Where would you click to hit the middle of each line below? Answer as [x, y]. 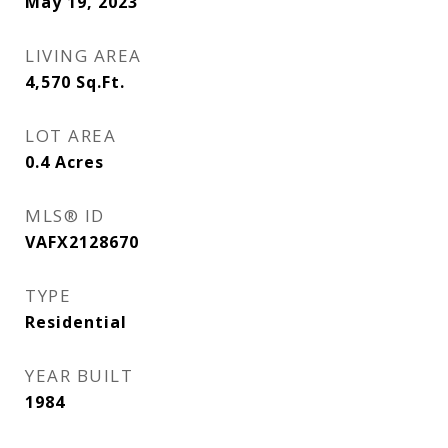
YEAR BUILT [79, 375]
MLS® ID [65, 215]
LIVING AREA [83, 55]
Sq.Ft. [100, 82]
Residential [76, 322]
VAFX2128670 [82, 242]
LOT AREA [70, 135]
